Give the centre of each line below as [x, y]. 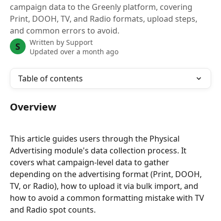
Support [79, 42]
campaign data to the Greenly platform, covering [101, 7]
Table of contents [51, 78]
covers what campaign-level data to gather [91, 163]
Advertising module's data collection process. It [99, 151]
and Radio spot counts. [53, 210]
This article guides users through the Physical [96, 139]
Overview [33, 107]
